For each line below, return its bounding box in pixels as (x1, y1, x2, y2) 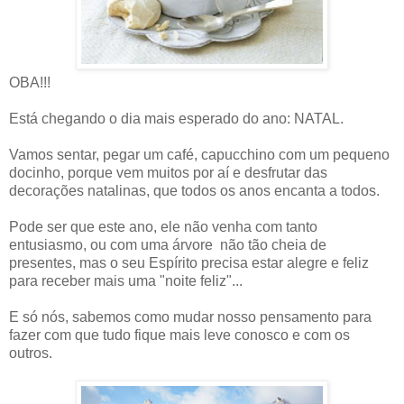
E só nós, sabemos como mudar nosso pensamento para (9, 308, 372, 325)
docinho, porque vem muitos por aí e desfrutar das (9, 164, 327, 180)
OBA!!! (9, 74, 50, 90)
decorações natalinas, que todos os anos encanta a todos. (9, 182, 380, 198)
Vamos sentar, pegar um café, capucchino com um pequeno (9, 146, 390, 162)
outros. (9, 344, 52, 361)
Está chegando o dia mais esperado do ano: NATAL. (9, 110, 344, 126)
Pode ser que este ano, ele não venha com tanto (9, 218, 317, 234)
